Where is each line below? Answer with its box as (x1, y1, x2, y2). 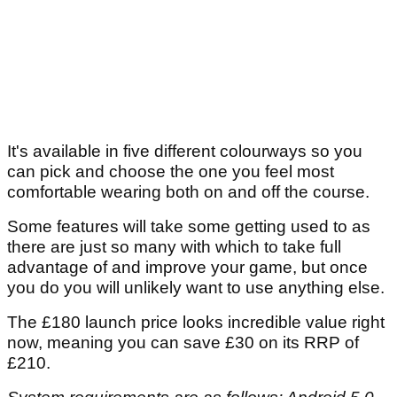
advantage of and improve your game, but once (7, 257, 368, 276)
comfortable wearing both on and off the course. (7, 182, 374, 201)
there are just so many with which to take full (7, 237, 341, 256)
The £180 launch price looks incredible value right (7, 312, 385, 331)
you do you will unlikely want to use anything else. (7, 277, 385, 297)
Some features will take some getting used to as (7, 216, 370, 236)
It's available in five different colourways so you (7, 141, 362, 160)
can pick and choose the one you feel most (7, 161, 334, 181)
